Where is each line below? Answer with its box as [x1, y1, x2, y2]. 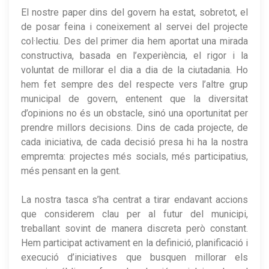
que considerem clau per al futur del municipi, [21, 208, 248, 220]
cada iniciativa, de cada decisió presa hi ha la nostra [21, 136, 248, 148]
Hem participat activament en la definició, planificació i [21, 237, 248, 249]
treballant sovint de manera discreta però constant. [21, 222, 248, 234]
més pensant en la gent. [21, 165, 121, 177]
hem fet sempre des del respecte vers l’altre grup [21, 78, 248, 90]
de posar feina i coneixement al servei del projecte [21, 20, 248, 32]
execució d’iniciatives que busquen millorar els [21, 251, 248, 263]
